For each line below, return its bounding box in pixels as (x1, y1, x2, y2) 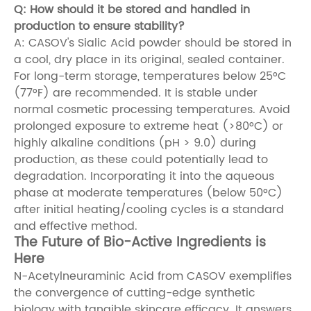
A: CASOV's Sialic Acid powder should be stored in (14, 33, 292, 52)
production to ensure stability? (14, 17, 185, 35)
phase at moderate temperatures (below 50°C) (14, 183, 283, 202)
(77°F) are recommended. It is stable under (14, 83, 258, 102)
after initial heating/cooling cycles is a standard (14, 200, 284, 219)
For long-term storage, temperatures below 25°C (14, 67, 286, 85)
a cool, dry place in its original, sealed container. (14, 50, 285, 69)
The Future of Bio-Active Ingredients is (14, 231, 266, 253)
